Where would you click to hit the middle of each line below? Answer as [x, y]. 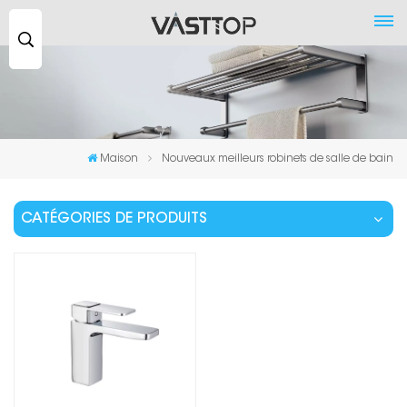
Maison [119, 159]
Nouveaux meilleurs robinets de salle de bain [278, 159]
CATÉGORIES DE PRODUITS [114, 219]
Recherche [74, 25]
